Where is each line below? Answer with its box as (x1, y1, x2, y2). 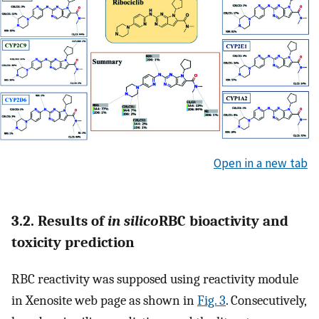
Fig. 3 (197, 292, 226, 308)
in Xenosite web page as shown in (11, 292, 197, 308)
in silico (108, 212, 159, 230)
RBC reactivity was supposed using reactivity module (11, 271, 298, 287)
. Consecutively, (226, 292, 306, 308)
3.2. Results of (11, 212, 108, 230)
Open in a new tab (214, 155, 308, 172)
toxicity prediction (11, 234, 135, 251)
